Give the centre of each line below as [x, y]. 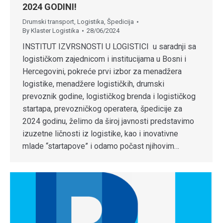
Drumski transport [48, 22]
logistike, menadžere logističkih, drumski [93, 84]
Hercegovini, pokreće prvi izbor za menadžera [102, 72]
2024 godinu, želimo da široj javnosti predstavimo [108, 121]
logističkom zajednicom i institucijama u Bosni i [104, 59]
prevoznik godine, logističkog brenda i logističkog [109, 97]
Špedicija [120, 22]
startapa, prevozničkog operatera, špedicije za [102, 109]
